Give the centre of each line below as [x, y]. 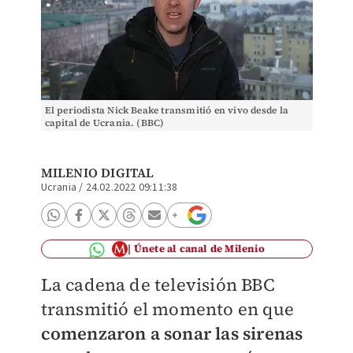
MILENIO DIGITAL [97, 173]
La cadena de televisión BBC [158, 284]
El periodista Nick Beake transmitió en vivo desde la [166, 110]
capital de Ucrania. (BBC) [104, 123]
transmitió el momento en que [167, 309]
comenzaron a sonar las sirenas [172, 333]
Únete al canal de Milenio [199, 249]
